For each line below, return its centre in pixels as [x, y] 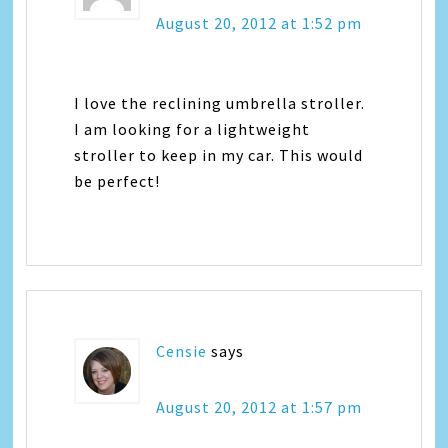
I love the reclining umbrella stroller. [220, 102]
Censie [182, 350]
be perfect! [117, 180]
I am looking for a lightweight [192, 128]
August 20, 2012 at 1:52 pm [259, 22]
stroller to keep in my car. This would [219, 154]
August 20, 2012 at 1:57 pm [259, 406]
